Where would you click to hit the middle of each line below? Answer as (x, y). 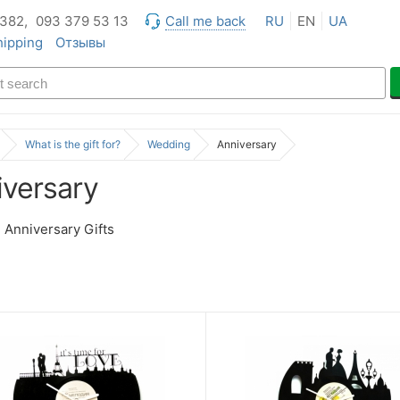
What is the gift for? (73, 144)
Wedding (169, 144)
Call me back (205, 21)
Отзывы (80, 42)
